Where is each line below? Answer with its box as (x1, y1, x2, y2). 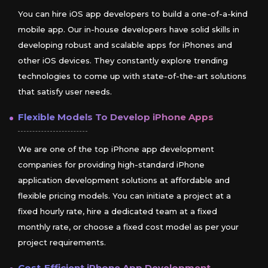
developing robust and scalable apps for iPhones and (18, 40, 232, 50)
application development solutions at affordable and (18, 175, 230, 185)
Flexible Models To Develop (18, 112, 153, 123)
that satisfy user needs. (18, 87, 112, 97)
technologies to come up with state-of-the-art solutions (18, 71, 246, 81)
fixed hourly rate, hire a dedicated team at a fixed (18, 206, 217, 217)
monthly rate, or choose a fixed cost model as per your (18, 222, 239, 232)
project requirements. (18, 237, 106, 248)
